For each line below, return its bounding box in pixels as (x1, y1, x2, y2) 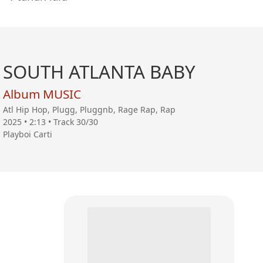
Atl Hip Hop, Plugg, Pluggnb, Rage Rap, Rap (2, 104, 176, 116)
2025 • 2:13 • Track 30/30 (2, 116, 98, 128)
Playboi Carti (2, 129, 52, 140)
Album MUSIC (2, 86, 81, 103)
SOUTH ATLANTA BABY (2, 59, 195, 85)
